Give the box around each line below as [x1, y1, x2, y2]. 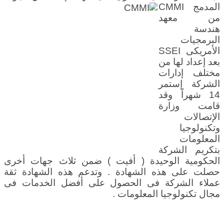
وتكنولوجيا [179, 122, 220, 133]
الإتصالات [184, 111, 220, 122]
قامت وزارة [158, 100, 220, 111]
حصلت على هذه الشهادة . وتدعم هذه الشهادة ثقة [4, 166, 220, 177]
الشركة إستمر [158, 78, 220, 89]
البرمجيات [180, 34, 220, 45]
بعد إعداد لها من [158, 56, 220, 67]
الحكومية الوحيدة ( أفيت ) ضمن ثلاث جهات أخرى [4, 155, 220, 166]
